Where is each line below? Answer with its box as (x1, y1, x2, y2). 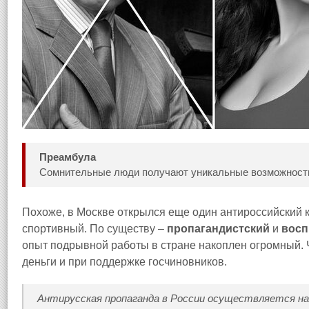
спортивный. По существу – (22, 223, 167, 235)
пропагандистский (167, 223, 270, 235)
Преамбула (39, 151, 96, 163)
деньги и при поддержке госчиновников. (22, 256, 227, 268)
